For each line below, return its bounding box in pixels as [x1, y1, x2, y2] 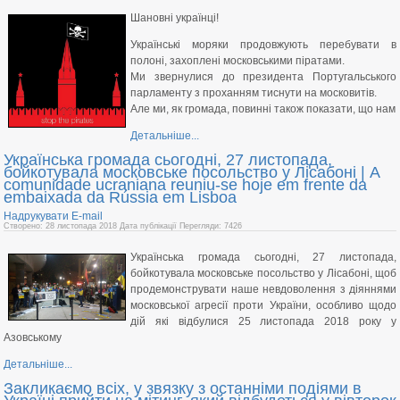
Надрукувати [4, 209, 71, 222]
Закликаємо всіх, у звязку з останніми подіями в [4, 379, 362, 397]
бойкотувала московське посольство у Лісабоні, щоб [130, 266, 396, 279]
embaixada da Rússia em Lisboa [4, 187, 237, 206]
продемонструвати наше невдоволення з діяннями [130, 282, 396, 296]
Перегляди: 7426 [179, 221, 242, 230]
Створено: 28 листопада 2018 [4, 221, 120, 230]
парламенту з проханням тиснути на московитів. [130, 86, 377, 99]
